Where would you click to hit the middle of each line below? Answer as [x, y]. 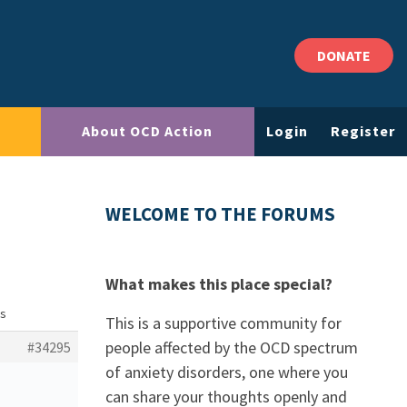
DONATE [344, 55]
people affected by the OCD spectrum [232, 347]
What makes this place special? [219, 284]
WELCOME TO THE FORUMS [220, 214]
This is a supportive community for [223, 323]
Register [363, 131]
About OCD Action [148, 131]
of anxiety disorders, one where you [227, 372]
